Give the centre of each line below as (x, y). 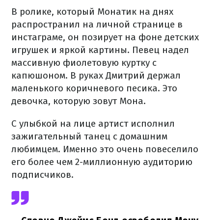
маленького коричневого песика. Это (94, 88)
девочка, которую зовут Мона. (79, 101)
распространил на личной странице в (97, 25)
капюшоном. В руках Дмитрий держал (96, 76)
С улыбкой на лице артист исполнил (93, 124)
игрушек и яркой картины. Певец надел (100, 50)
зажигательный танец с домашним (89, 137)
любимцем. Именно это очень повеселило (105, 149)
